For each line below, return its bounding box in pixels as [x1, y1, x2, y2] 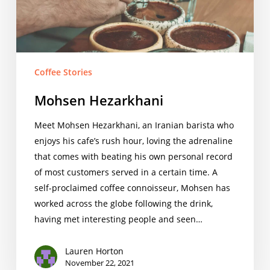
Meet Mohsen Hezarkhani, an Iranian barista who [34, 119, 234, 131]
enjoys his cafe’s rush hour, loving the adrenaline [34, 134, 233, 146]
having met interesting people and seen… [34, 213, 202, 225]
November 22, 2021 [64, 257, 134, 268]
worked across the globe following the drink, [34, 197, 213, 209]
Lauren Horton [64, 245, 124, 257]
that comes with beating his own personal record [34, 150, 233, 162]
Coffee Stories [34, 66, 92, 78]
